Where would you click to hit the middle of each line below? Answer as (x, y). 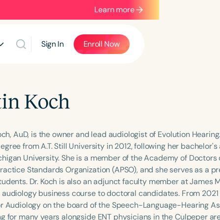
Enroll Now (101, 44)
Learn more (114, 10)
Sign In (52, 44)
